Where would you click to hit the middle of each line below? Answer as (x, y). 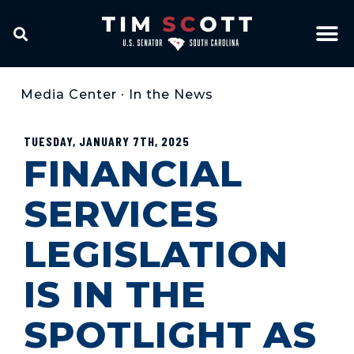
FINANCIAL (133, 173)
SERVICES (121, 214)
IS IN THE (115, 294)
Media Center (69, 94)
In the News (171, 94)
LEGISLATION (156, 254)
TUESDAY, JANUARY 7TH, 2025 (107, 141)
